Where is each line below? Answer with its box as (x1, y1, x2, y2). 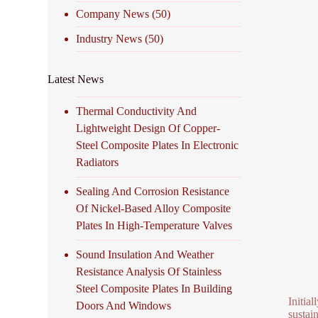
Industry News (76, 32, 143, 45)
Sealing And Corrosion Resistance (76, 185, 230, 197)
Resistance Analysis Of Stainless (76, 265, 222, 278)
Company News (76, 7, 150, 20)
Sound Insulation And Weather (76, 248, 214, 261)
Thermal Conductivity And (76, 104, 197, 117)
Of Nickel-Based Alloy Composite (76, 202, 231, 214)
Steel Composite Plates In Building (76, 282, 233, 295)
